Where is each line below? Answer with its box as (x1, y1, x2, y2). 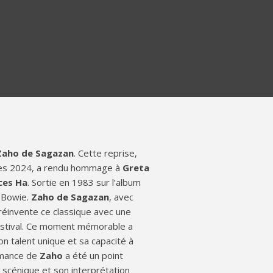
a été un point (63, 249, 124, 261)
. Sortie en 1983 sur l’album (27, 176, 141, 188)
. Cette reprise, (74, 147, 138, 159)
